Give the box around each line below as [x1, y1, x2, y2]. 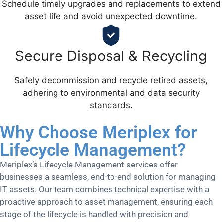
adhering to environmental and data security [22, 87, 200, 98]
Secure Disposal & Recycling [15, 47, 207, 64]
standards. [89, 100, 133, 110]
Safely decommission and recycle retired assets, [14, 75, 208, 85]
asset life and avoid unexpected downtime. [25, 11, 197, 21]
